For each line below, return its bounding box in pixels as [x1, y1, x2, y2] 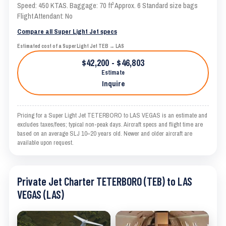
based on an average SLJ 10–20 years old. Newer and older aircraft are [17, 129, 192, 138]
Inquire [101, 78, 125, 89]
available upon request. [17, 138, 74, 147]
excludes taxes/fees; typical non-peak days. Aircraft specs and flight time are [17, 120, 203, 129]
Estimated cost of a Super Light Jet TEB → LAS [17, 43, 124, 50]
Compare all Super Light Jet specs [17, 27, 117, 36]
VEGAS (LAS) [17, 188, 64, 201]
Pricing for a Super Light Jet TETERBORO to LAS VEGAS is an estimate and [17, 111, 207, 120]
